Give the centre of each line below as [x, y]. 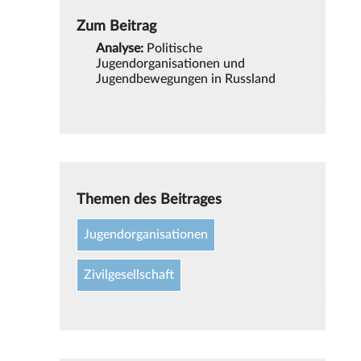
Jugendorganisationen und [171, 63]
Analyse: [120, 48]
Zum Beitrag [117, 26]
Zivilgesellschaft [129, 275]
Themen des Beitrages [149, 199]
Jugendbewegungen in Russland [186, 79]
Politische [173, 48]
